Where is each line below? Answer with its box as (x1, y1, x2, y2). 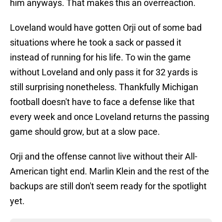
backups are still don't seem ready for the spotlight (10, 181, 207, 192)
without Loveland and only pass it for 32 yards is (10, 67, 198, 78)
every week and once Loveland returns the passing (10, 111, 209, 122)
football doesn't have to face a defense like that (10, 97, 195, 108)
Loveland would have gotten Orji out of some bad (10, 22, 202, 33)
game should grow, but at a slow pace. (10, 126, 160, 137)
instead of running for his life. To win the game (10, 52, 191, 63)
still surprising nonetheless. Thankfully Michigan (10, 82, 198, 93)
